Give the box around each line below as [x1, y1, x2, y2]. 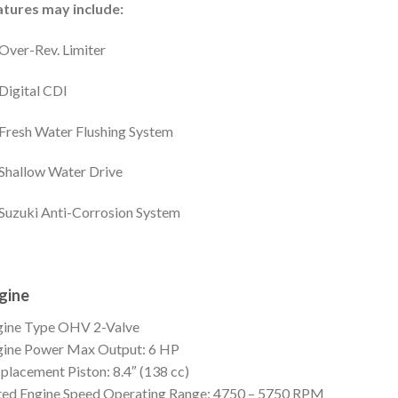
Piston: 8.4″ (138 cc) [67, 362, 189, 379]
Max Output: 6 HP [66, 339, 179, 357]
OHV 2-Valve [57, 317, 139, 335]
